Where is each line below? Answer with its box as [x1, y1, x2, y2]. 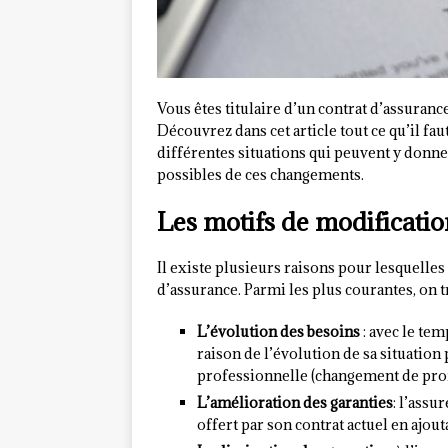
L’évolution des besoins [197, 322, 360, 342]
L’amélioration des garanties [197, 393, 393, 413]
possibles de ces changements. [157, 165, 364, 185]
